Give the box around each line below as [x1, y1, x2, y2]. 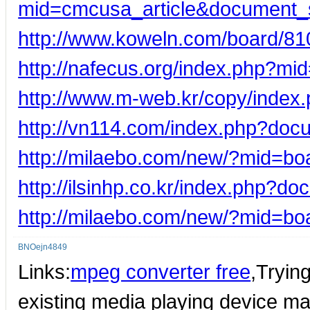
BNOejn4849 [18, 242, 68, 253]
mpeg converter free [71, 260, 251, 284]
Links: [18, 260, 71, 284]
